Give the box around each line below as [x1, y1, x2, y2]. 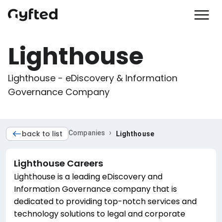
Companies [68, 129, 106, 137]
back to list [22, 129, 62, 139]
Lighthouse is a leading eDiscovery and [14, 171, 163, 182]
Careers [65, 157, 103, 169]
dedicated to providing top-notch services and [14, 196, 197, 207]
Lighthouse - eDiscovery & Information [8, 72, 180, 84]
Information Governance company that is [14, 183, 177, 195]
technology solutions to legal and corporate [14, 208, 185, 220]
